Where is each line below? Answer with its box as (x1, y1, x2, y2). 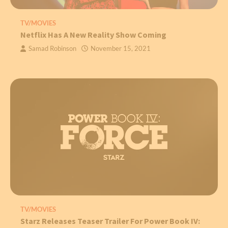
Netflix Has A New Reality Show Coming (20, 30, 166, 40)
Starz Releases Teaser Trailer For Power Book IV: (20, 215, 200, 226)
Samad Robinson (28, 45, 76, 53)
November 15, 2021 (91, 45, 151, 53)
